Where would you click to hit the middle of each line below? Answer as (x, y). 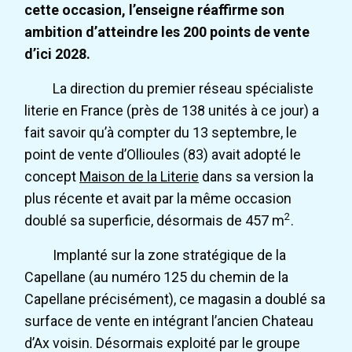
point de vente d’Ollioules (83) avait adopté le (163, 155)
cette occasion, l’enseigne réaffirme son (155, 10)
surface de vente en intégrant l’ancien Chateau (169, 321)
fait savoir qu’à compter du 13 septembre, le (161, 133)
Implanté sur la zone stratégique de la (170, 255)
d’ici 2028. (58, 54)
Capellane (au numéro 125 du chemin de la (157, 277)
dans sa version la (257, 177)
